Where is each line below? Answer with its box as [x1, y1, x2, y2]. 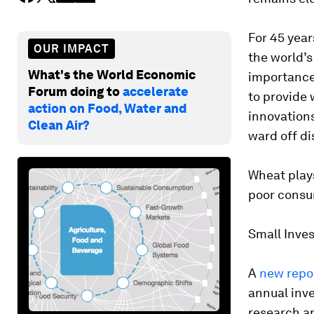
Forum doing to [28, 83, 123, 99]
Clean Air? [28, 117, 90, 132]
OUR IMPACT [34, 41, 109, 55]
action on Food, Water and [28, 100, 186, 116]
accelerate [123, 83, 189, 99]
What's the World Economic [28, 67, 196, 82]
